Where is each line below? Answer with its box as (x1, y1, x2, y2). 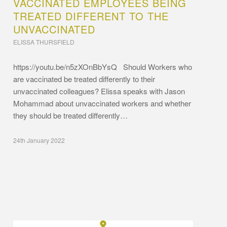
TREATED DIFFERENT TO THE (13, 8, 169, 23)
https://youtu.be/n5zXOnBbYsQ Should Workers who (13, 61, 193, 72)
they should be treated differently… (13, 109, 128, 121)
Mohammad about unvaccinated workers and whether (13, 97, 192, 108)
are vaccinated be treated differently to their (13, 73, 156, 84)
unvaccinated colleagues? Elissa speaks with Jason (13, 85, 185, 96)
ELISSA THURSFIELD (13, 37, 75, 46)
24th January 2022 (13, 135, 65, 144)
